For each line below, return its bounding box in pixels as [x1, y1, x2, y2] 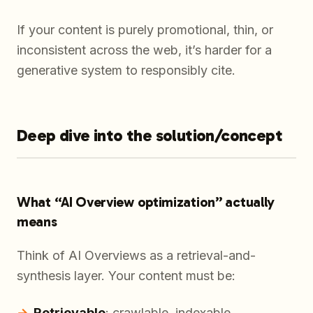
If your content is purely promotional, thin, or [17, 22, 273, 38]
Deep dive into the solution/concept [17, 125, 282, 146]
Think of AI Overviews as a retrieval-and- [17, 248, 256, 263]
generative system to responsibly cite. [17, 63, 235, 78]
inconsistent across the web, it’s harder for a [17, 43, 272, 58]
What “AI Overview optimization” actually [17, 194, 275, 211]
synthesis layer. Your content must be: [17, 268, 235, 284]
